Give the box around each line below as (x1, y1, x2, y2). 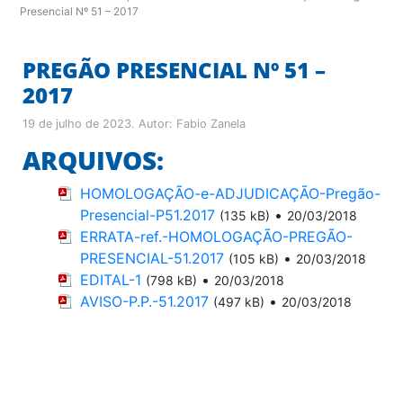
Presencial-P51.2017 (80, 205, 215, 224)
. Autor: (131, 116, 176, 130)
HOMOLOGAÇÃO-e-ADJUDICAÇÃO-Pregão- (80, 184, 381, 202)
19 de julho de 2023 (22, 116, 131, 130)
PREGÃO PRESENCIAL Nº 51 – (22, 54, 326, 85)
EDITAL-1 (80, 270, 141, 289)
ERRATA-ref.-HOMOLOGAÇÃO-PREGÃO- (80, 227, 353, 246)
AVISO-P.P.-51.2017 (80, 291, 209, 310)
